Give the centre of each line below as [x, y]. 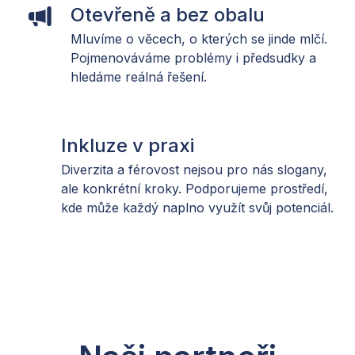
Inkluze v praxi [128, 145]
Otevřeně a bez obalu [168, 14]
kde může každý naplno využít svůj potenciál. [198, 207]
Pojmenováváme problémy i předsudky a [193, 57]
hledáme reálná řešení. [139, 76]
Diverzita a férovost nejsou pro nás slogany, [195, 169]
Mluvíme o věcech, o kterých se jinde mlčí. [199, 38]
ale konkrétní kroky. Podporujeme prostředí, [195, 188]
